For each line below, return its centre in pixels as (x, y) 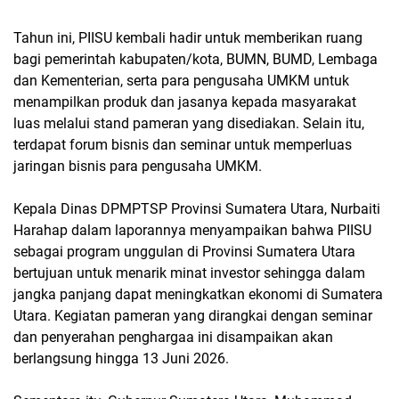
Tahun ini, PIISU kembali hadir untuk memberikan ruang (188, 38)
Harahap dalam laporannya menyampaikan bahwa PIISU (192, 230)
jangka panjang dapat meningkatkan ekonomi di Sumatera (198, 294)
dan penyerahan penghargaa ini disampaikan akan (173, 337)
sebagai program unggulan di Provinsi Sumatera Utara (184, 252)
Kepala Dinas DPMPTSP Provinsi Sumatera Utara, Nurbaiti (197, 209)
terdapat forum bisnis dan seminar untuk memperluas (183, 145)
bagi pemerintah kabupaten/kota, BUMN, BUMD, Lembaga (195, 59)
